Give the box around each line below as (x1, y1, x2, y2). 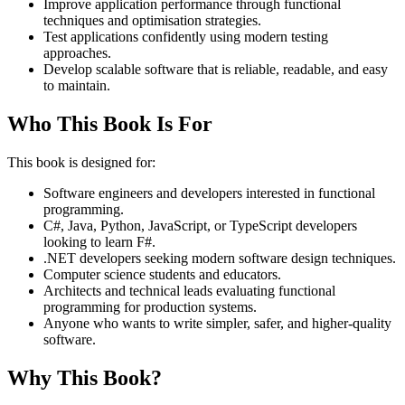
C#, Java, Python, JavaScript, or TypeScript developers (43, 217, 357, 233)
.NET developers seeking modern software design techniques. (43, 250, 396, 266)
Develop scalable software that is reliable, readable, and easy (43, 61, 388, 78)
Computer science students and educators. (43, 266, 281, 282)
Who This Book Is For (7, 112, 212, 136)
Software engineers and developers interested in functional (43, 184, 375, 201)
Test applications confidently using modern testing (43, 29, 328, 45)
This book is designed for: (7, 154, 155, 170)
